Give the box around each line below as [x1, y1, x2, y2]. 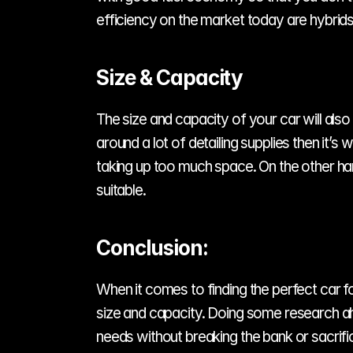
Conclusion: [96, 236, 208, 260]
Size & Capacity [96, 65, 243, 90]
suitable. [96, 181, 146, 199]
